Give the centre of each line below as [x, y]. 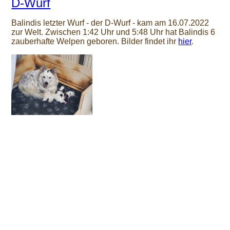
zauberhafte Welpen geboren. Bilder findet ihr [95, 42]
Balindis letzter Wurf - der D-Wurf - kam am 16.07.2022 [110, 23]
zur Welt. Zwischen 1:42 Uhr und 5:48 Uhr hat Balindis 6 [113, 32]
